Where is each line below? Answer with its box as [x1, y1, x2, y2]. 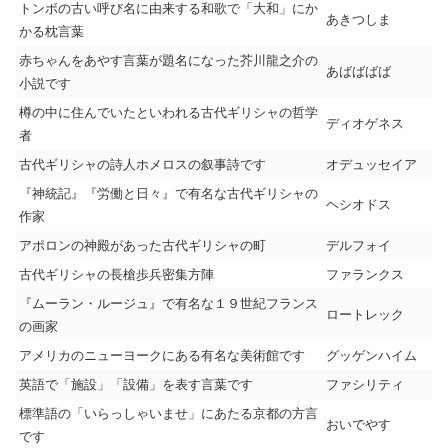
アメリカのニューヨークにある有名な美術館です [19, 348, 305, 363]
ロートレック [326, 307, 404, 322]
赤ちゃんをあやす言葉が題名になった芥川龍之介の [19, 53, 318, 68]
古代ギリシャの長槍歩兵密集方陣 [19, 267, 214, 282]
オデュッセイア [326, 157, 417, 172]
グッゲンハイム [326, 348, 417, 363]
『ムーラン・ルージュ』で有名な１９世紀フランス [19, 296, 318, 311]
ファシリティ [326, 377, 404, 392]
